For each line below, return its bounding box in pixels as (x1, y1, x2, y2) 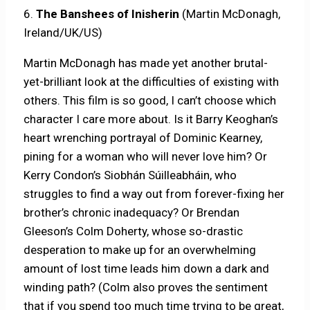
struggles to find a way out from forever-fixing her (24, 186, 285, 201)
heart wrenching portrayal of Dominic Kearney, (24, 130, 263, 145)
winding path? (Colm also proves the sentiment (24, 280, 268, 294)
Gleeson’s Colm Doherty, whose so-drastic (24, 224, 244, 238)
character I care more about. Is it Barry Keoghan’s (24, 111, 279, 126)
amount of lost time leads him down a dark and (24, 261, 270, 275)
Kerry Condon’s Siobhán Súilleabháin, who (24, 167, 237, 182)
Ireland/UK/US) (24, 25, 103, 39)
